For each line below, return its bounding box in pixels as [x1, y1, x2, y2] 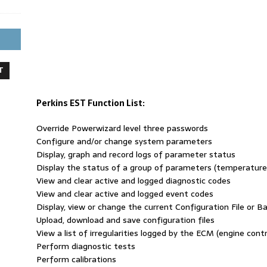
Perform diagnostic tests [36, 239, 135, 253]
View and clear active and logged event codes [36, 187, 213, 200]
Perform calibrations [36, 252, 116, 266]
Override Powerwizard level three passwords [36, 121, 208, 135]
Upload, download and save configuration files [36, 213, 215, 226]
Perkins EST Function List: [36, 96, 145, 110]
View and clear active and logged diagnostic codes [36, 173, 231, 187]
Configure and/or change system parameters [36, 134, 212, 148]
